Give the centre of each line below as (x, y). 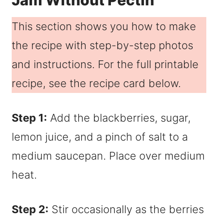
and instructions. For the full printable (105, 64)
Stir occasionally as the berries (126, 209)
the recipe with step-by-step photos (102, 45)
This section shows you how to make (104, 27)
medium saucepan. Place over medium (108, 156)
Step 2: (30, 209)
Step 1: (29, 118)
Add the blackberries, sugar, (119, 118)
